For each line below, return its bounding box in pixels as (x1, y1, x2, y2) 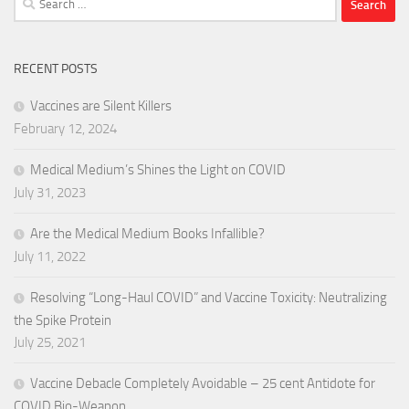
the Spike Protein (14, 312, 111, 330)
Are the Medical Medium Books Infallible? (30, 225, 265, 243)
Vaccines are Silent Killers (30, 98, 172, 115)
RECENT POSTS (14, 61, 98, 78)
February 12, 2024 (14, 121, 117, 138)
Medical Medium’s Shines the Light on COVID (30, 162, 286, 179)
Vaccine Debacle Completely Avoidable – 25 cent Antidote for (30, 375, 375, 393)
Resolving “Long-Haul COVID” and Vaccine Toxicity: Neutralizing (30, 289, 387, 307)
